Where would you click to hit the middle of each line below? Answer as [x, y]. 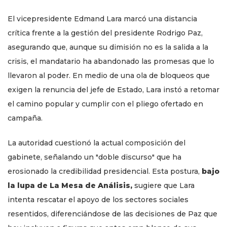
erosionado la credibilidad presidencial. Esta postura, [105, 172]
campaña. [25, 118]
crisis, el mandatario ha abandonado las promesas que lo [111, 62]
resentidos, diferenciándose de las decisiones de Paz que [112, 214]
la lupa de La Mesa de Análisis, [70, 186]
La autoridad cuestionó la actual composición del [97, 143]
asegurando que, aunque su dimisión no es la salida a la [108, 47]
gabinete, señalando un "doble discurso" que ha [94, 157]
